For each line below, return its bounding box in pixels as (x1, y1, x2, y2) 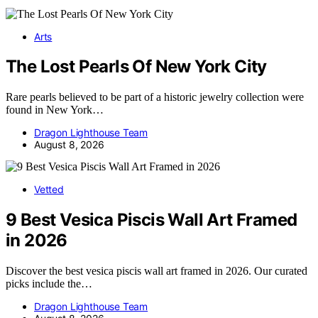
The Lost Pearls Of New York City (6, 56, 267, 77)
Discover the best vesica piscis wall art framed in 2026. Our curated (6, 265, 307, 278)
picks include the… (6, 278, 92, 290)
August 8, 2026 (34, 138, 104, 151)
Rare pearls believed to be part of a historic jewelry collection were (6, 91, 304, 104)
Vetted (34, 183, 64, 196)
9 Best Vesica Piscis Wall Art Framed (6, 209, 297, 231)
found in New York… (6, 104, 104, 116)
